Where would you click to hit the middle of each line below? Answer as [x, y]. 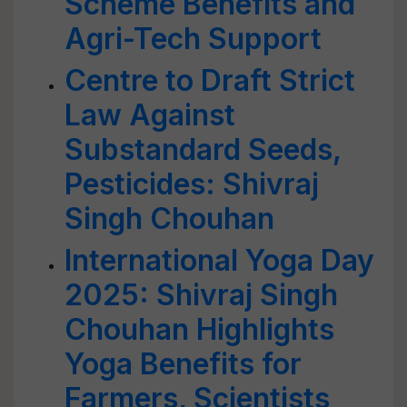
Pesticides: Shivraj [192, 184]
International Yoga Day [219, 260]
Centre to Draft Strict [210, 80]
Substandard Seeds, [203, 149]
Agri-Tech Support [193, 39]
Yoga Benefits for [183, 364]
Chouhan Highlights [199, 329]
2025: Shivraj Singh [201, 295]
